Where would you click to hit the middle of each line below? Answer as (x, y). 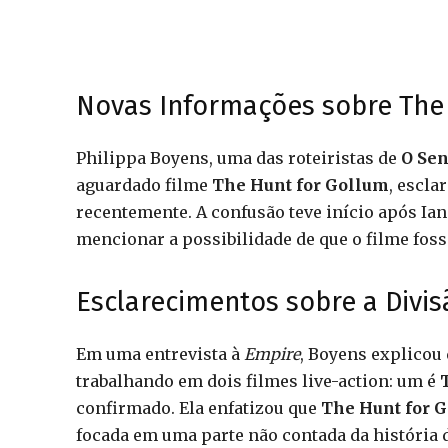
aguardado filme (144, 184)
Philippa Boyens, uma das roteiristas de (238, 157)
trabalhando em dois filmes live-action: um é (258, 380)
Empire (272, 353)
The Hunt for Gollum (300, 184)
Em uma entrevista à (160, 353)
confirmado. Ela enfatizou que (198, 407)
